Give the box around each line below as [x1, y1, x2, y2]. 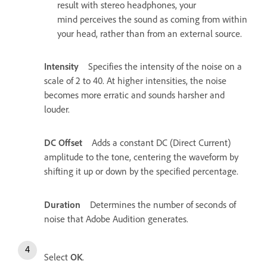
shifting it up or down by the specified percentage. [44, 166, 238, 178]
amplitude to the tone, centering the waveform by [44, 151, 238, 163]
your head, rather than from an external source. [57, 28, 242, 40]
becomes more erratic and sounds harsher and [44, 89, 225, 101]
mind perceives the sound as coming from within [57, 14, 247, 26]
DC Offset [44, 137, 82, 149]
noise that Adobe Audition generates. [44, 213, 188, 225]
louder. [44, 104, 70, 116]
